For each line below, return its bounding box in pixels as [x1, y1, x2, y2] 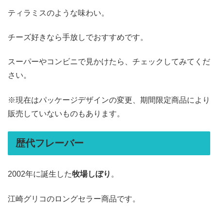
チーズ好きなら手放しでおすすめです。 [8, 33, 148, 41]
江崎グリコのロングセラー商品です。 [8, 194, 140, 203]
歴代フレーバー [16, 138, 84, 149]
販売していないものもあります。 [8, 109, 125, 118]
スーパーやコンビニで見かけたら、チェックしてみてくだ [8, 57, 210, 66]
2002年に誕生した [8, 170, 72, 179]
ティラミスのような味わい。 [8, 8, 109, 17]
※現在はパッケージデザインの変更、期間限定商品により [8, 95, 210, 104]
